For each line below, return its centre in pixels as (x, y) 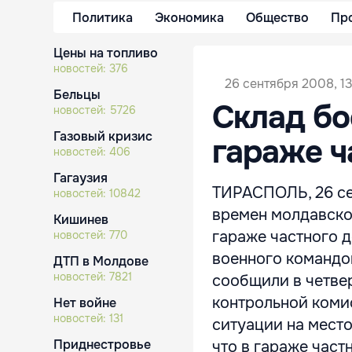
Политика (103, 17)
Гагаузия (81, 178)
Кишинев (81, 220)
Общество (277, 17)
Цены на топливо (106, 53)
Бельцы (77, 95)
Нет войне (85, 303)
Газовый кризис (103, 136)
